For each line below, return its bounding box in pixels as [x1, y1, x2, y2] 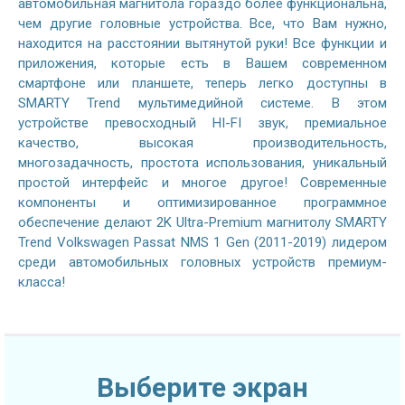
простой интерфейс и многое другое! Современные [18, 174, 387, 191]
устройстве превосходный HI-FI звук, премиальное [18, 114, 387, 131]
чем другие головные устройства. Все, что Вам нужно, [18, 14, 387, 32]
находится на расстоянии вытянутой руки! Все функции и [18, 34, 387, 52]
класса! [18, 273, 65, 290]
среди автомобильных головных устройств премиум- [18, 253, 387, 270]
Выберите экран [97, 371, 308, 403]
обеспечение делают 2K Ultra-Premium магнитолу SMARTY [18, 213, 387, 231]
